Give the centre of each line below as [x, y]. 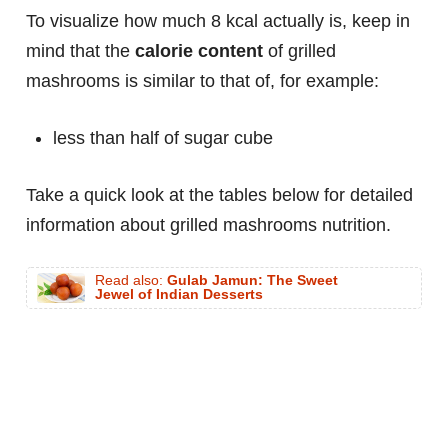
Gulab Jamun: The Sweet [252, 281]
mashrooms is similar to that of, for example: [202, 81]
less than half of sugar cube [163, 138]
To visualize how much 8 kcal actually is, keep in [218, 21]
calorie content [199, 51]
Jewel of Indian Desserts [179, 295]
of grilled [299, 51]
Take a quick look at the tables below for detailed [219, 195]
